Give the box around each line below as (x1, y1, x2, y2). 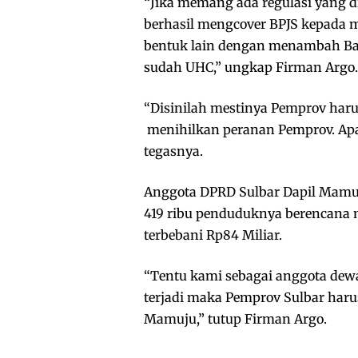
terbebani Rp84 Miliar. (144, 227, 282, 244)
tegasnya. (144, 143, 203, 160)
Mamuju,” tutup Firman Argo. (144, 311, 327, 328)
